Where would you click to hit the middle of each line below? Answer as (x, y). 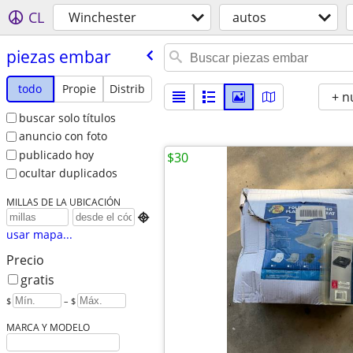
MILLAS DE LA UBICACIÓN (63, 202)
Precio (25, 260)
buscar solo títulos (67, 117)
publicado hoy (56, 154)
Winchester (102, 17)
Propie (79, 88)
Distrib (128, 88)
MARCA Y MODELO (48, 327)
